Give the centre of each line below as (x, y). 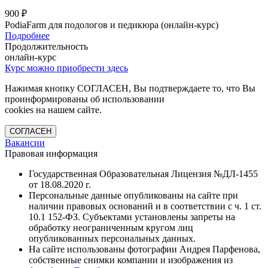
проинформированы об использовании (85, 99)
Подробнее (27, 36)
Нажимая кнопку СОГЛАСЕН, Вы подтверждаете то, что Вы (130, 89)
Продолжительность (46, 47)
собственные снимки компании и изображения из (131, 260)
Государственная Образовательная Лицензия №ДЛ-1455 (143, 174)
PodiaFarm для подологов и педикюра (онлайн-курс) (112, 25)
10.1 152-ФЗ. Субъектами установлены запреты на (132, 217)
